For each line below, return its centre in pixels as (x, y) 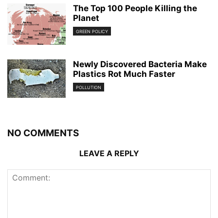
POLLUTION (89, 87)
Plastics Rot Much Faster (124, 74)
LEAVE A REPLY (109, 153)
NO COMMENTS (43, 133)
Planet (86, 18)
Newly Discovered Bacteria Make (140, 64)
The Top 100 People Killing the (135, 8)
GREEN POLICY (92, 31)
